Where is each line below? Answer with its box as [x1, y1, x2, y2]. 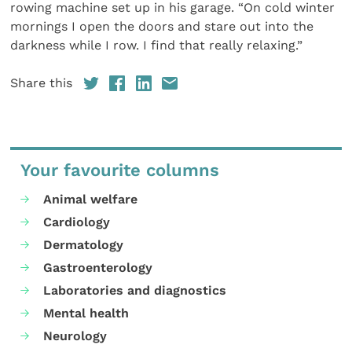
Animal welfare [43, 191, 138, 207]
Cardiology [43, 214, 111, 229]
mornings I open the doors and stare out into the [10, 18, 314, 34]
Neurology [43, 328, 108, 344]
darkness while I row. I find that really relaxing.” [10, 37, 303, 53]
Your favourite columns [20, 160, 220, 181]
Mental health [43, 306, 130, 321]
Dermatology [43, 236, 124, 252]
